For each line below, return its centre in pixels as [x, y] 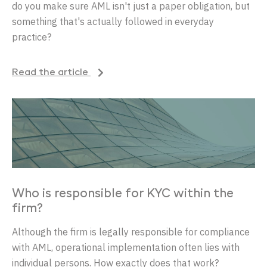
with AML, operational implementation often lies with [126, 247]
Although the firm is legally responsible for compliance [131, 232]
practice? [32, 37]
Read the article [51, 73]
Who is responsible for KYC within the [123, 194]
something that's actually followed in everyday [113, 22]
